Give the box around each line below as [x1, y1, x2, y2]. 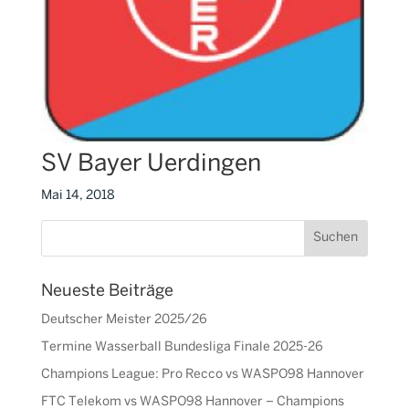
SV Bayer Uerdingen [40, 152, 261, 175]
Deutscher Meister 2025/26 [40, 313, 207, 326]
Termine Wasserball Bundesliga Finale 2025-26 [40, 341, 323, 353]
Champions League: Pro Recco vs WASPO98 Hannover [40, 368, 364, 381]
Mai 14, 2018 [40, 189, 115, 202]
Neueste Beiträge [40, 283, 173, 299]
